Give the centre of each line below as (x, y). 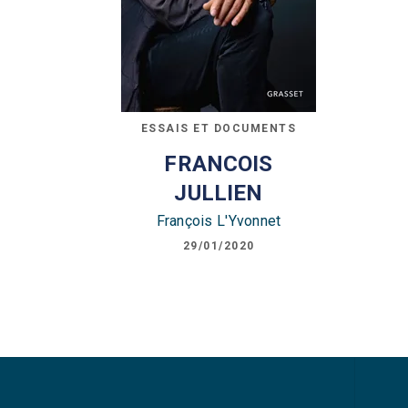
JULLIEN (219, 193)
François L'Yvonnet (219, 220)
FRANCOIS (219, 163)
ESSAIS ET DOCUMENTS (219, 128)
